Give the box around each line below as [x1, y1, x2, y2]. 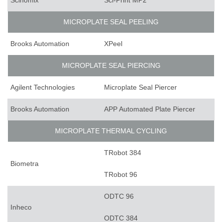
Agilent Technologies [10, 83, 75, 92]
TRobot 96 [104, 170, 137, 179]
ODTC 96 [104, 192, 134, 201]
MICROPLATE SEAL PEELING [63, 18, 159, 26]
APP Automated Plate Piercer [104, 105, 195, 113]
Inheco [10, 203, 32, 212]
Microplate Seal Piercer [104, 83, 177, 92]
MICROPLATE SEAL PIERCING [61, 61, 161, 70]
